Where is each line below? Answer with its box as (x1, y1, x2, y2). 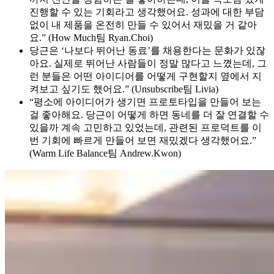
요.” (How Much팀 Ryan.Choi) (29, 32, 153, 43)
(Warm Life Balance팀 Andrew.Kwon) (29, 147, 181, 158)
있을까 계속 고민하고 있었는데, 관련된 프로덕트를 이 (29, 122, 262, 133)
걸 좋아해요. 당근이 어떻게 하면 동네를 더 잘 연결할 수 (29, 109, 269, 120)
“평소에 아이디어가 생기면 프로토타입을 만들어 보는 (29, 96, 261, 107)
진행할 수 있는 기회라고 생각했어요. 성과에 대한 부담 (29, 6, 264, 17)
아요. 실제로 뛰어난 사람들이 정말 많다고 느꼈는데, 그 (29, 57, 267, 68)
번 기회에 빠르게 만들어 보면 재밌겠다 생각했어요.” (29, 135, 256, 146)
